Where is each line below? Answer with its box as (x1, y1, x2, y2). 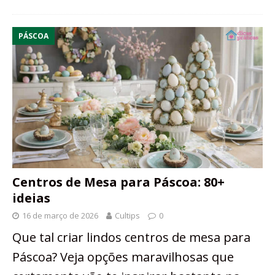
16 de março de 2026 (22, 209, 98, 221)
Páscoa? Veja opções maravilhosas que (12, 248, 234, 265)
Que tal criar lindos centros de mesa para (12, 228, 250, 246)
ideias (12, 189, 50, 206)
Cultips (115, 209, 140, 221)
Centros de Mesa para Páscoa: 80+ (12, 173, 225, 190)
